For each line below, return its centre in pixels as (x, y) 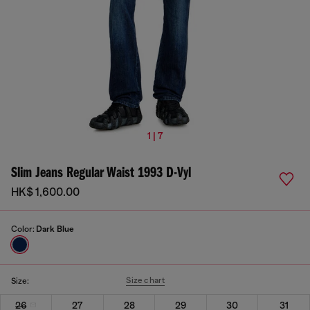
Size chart (146, 280)
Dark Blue (55, 229)
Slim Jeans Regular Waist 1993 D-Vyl (101, 173)
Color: (24, 229)
